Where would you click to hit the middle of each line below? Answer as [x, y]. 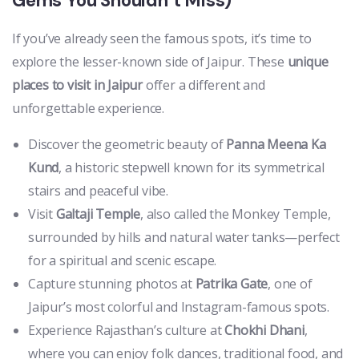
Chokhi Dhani [264, 331]
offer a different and [204, 85]
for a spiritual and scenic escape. [123, 261]
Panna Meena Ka [276, 145]
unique [308, 62]
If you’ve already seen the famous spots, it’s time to [162, 39]
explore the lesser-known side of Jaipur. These [150, 62]
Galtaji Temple [98, 214]
